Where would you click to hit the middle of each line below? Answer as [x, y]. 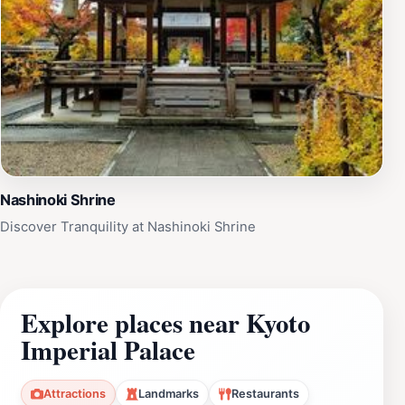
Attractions [75, 393]
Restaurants [265, 393]
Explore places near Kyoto [165, 322]
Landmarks [169, 393]
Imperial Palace [108, 349]
